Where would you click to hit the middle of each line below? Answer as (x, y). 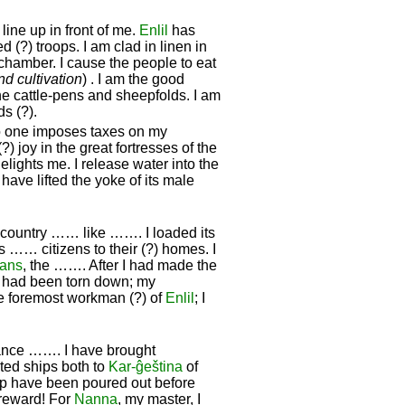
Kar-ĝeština (146, 366)
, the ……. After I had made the (120, 265)
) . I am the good (133, 79)
